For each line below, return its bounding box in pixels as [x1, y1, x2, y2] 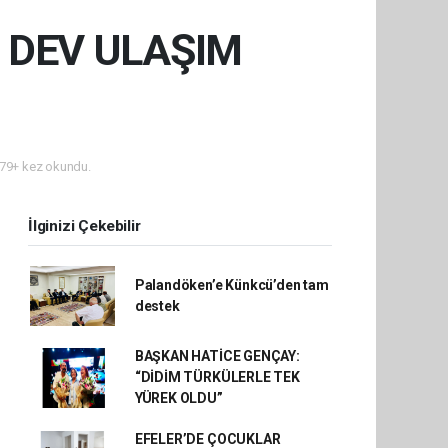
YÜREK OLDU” [134, 390, 223, 406]
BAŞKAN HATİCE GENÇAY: [134, 348, 300, 364]
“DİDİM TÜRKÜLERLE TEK [134, 369, 300, 385]
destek [134, 298, 180, 314]
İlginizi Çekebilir [28, 217, 141, 235]
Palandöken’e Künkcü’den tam [134, 277, 329, 293]
